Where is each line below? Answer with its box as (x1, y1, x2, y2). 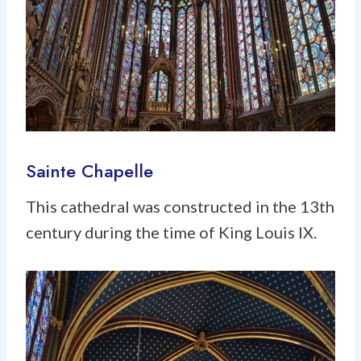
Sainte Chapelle (26, 157, 153, 184)
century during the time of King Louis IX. (26, 222, 317, 242)
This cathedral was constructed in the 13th (26, 196, 334, 216)
